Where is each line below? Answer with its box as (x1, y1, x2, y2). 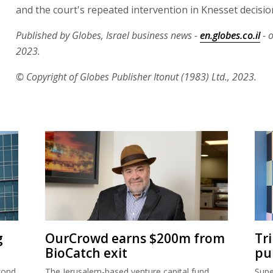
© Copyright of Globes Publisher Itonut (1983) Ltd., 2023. (16, 69, 257, 83)
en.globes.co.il (200, 28, 260, 42)
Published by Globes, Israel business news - (16, 28, 200, 42)
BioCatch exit (45, 244, 127, 261)
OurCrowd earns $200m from (45, 229, 225, 247)
